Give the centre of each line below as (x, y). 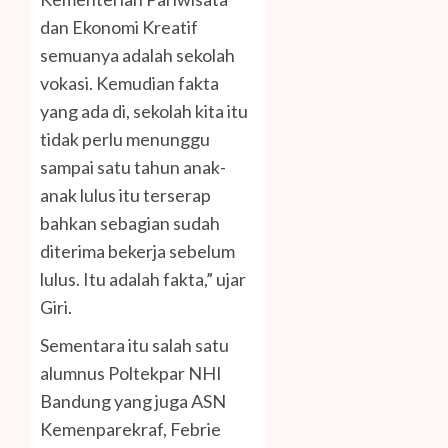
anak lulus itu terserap (125, 195)
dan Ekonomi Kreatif (119, 27)
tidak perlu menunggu (125, 139)
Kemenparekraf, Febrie (130, 429)
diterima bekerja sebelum (137, 251)
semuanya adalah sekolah (137, 55)
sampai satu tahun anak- (133, 167)
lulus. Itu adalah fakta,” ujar (143, 279)
